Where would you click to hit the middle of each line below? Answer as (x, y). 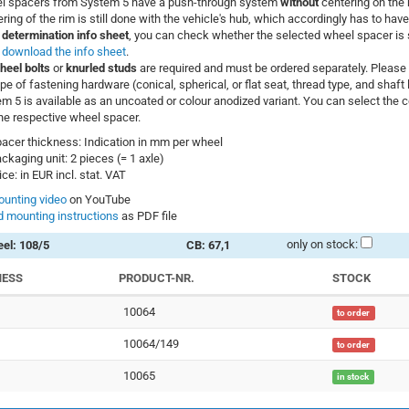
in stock (353, 377)
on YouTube (98, 200)
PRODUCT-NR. (156, 278)
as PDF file (147, 216)
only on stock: (322, 245)
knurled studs (101, 68)
